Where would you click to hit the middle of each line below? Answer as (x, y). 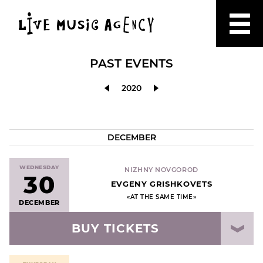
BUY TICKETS (115, 228)
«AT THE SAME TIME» (161, 197)
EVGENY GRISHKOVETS (161, 184)
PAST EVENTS (131, 63)
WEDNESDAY (39, 167)
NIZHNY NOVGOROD (161, 170)
